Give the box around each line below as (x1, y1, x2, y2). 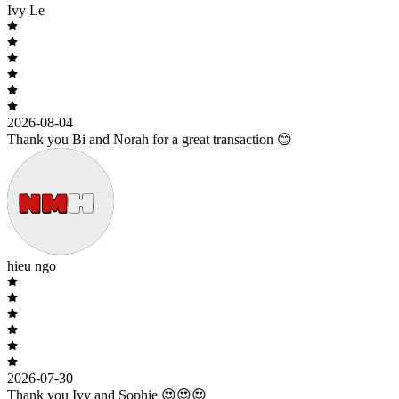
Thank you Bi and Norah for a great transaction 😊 (7, 131, 292, 147)
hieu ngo (7, 257, 56, 273)
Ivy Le (7, 2, 45, 18)
